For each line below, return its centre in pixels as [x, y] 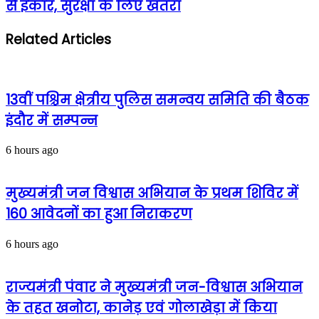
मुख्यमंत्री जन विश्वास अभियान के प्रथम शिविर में [152, 194]
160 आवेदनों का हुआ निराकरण [99, 214]
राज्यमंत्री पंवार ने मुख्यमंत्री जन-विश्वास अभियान [154, 287]
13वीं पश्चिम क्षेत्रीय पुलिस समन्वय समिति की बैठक [157, 100]
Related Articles [58, 40]
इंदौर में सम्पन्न [52, 120]
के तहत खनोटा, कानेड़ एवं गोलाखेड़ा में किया [141, 308]
